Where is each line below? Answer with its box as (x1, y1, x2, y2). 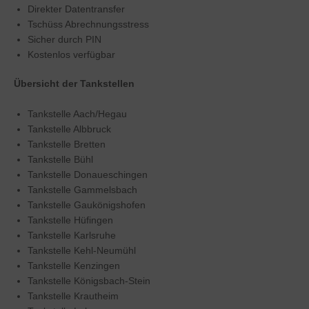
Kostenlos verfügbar (28, 50, 115, 61)
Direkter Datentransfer (28, 4, 125, 15)
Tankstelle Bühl (28, 154, 93, 166)
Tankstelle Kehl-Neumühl (28, 246, 136, 257)
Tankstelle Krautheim (28, 291, 119, 302)
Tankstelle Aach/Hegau (28, 109, 127, 120)
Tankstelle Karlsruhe (28, 230, 116, 241)
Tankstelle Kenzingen (28, 261, 120, 272)
